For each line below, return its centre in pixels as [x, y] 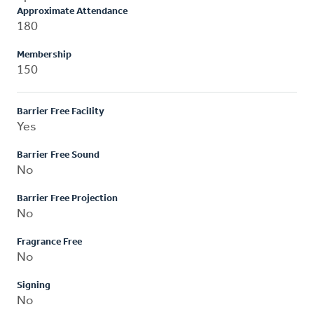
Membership [44, 55]
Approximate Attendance [72, 11]
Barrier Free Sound [58, 155]
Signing [34, 285]
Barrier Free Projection [67, 198]
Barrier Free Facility [61, 111]
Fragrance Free [49, 242]
